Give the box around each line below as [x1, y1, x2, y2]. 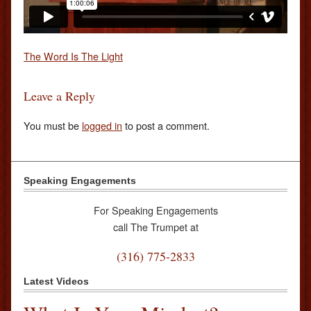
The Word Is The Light [24, 49, 123, 64]
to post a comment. [122, 117, 210, 133]
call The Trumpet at [112, 219, 199, 234]
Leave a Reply [24, 87, 95, 105]
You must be [24, 117, 82, 133]
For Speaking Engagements [93, 202, 218, 217]
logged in [82, 117, 122, 133]
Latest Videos [24, 276, 89, 287]
